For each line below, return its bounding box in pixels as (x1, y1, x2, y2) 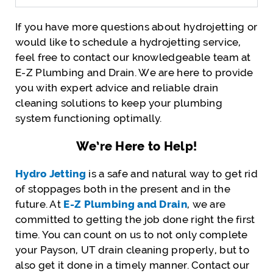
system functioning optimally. (15, 112, 162, 124)
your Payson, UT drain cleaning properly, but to (15, 243, 250, 256)
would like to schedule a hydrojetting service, (15, 35, 241, 48)
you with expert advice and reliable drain (15, 81, 219, 94)
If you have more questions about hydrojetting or (15, 20, 258, 33)
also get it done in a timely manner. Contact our (15, 258, 250, 271)
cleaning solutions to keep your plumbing (15, 96, 222, 109)
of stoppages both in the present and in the (15, 182, 230, 195)
